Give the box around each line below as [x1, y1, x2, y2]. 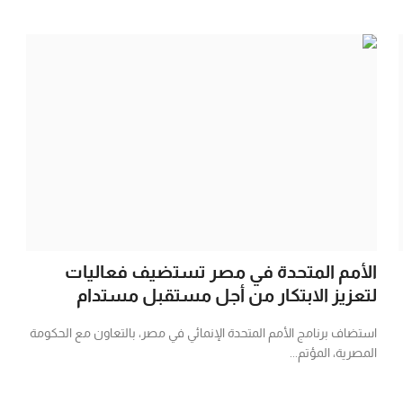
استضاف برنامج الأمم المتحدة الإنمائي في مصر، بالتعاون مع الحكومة [29, 325, 377, 340]
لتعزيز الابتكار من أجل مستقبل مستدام [76, 284, 377, 305]
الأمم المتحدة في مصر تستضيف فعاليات [64, 261, 377, 282]
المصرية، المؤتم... [289, 345, 377, 360]
